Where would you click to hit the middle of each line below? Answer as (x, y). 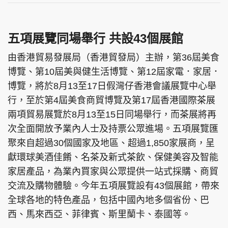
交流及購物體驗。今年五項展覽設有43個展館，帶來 (113, 186)
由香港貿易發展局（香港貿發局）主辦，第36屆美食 (113, 58)
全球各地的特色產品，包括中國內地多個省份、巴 (108, 200)
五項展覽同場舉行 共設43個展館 (95, 38)
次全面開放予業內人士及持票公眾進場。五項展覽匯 (113, 129)
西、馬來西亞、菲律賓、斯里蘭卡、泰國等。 (99, 214)
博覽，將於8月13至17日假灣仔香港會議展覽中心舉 (112, 86)
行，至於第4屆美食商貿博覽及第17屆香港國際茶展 (111, 100)
